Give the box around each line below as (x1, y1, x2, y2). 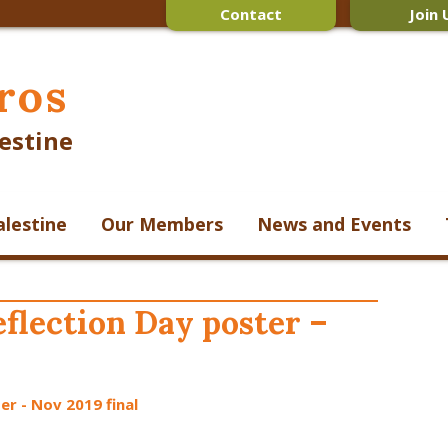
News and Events (257, 212, 411, 236)
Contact (220, 4, 283, 24)
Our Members (101, 212, 223, 236)
